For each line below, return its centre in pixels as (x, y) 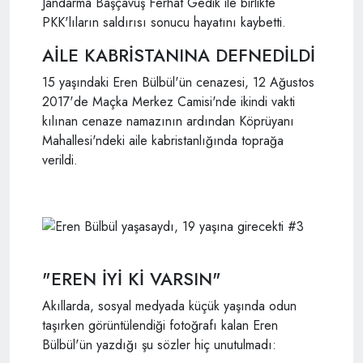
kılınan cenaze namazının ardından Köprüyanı (168, 122)
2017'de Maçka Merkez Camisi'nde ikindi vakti (169, 102)
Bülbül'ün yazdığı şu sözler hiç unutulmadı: (159, 344)
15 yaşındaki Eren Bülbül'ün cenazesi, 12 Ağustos (178, 83)
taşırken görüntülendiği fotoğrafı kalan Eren (160, 325)
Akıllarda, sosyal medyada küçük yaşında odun (169, 305)
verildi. (60, 160)
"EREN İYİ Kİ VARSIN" (132, 279)
